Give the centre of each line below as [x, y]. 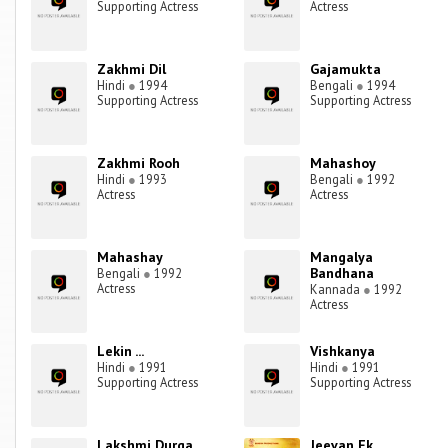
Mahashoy [343, 163]
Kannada [337, 289]
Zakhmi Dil [132, 69]
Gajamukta [346, 69]
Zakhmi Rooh [139, 163]
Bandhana [342, 273]
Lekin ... [121, 351]
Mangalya [342, 257]
